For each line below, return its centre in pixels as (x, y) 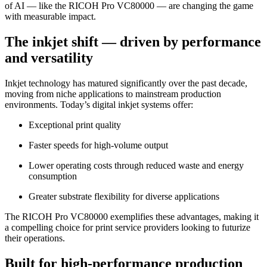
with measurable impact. (50, 17)
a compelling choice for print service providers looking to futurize (128, 228)
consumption (53, 176)
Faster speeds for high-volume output (98, 145)
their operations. (35, 238)
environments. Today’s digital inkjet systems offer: (99, 105)
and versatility (49, 58)
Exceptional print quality (75, 125)
